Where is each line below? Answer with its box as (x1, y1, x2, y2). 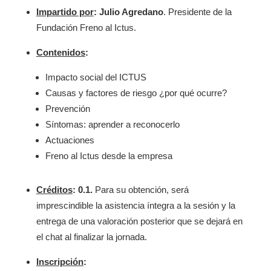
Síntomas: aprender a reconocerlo (45, 119, 180, 129)
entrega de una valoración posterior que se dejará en (36, 216, 243, 226)
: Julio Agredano (93, 7, 163, 17)
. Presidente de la (163, 7, 232, 17)
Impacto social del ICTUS (45, 72, 146, 82)
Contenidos (36, 47, 85, 57)
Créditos (36, 184, 73, 195)
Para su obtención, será (92, 184, 189, 195)
